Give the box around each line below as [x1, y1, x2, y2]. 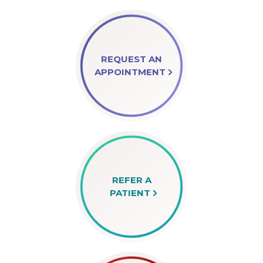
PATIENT [109, 187, 150, 198]
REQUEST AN [101, 53, 162, 65]
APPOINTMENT [94, 66, 166, 77]
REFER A [112, 174, 151, 186]
